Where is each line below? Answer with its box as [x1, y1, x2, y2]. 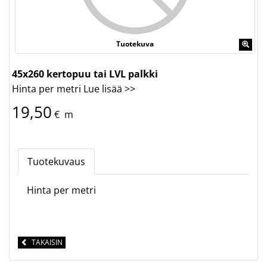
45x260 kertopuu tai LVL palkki [12, 67, 158, 80]
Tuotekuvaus [27, 155, 85, 168]
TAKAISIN [28, 237, 63, 247]
